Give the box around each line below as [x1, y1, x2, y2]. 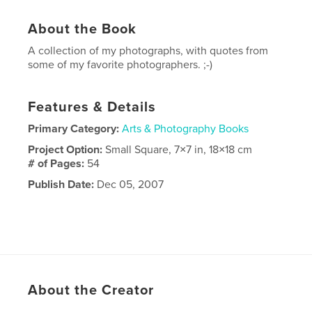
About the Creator [28, 282, 155, 299]
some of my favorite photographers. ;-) [28, 58, 213, 72]
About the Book [28, 21, 137, 38]
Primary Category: [28, 122, 120, 136]
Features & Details [28, 99, 157, 116]
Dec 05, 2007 [94, 178, 164, 192]
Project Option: [28, 143, 106, 157]
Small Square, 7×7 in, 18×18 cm [105, 143, 253, 157]
